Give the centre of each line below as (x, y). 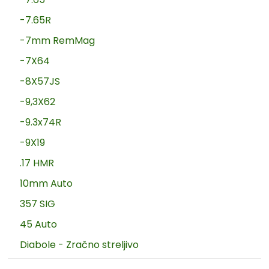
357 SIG (38, 204)
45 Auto (39, 224)
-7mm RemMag (58, 40)
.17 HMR (37, 163)
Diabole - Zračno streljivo (80, 244)
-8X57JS (40, 81)
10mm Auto (47, 183)
